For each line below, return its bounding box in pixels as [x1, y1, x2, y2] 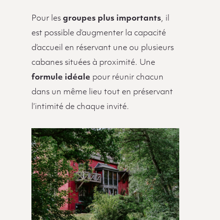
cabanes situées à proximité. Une [31, 58, 155, 67]
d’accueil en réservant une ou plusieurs [31, 44, 174, 52]
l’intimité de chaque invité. [31, 103, 129, 111]
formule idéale [31, 73, 90, 82]
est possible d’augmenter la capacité [31, 29, 166, 37]
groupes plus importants [60, 14, 161, 23]
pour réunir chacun [90, 73, 164, 82]
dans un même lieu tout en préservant [31, 88, 173, 96]
